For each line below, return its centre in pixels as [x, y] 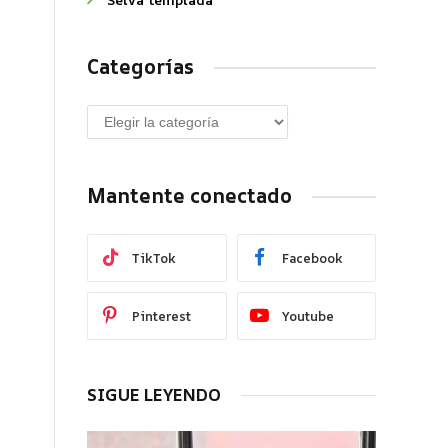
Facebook [312, 257]
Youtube [307, 315]
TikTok [154, 257]
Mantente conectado [189, 195]
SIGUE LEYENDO [154, 394]
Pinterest [161, 315]
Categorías [140, 66]
